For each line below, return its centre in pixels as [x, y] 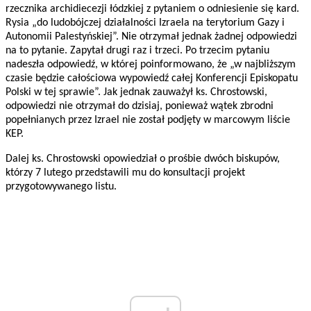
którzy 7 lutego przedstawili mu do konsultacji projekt [125, 173]
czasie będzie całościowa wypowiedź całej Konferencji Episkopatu [152, 79]
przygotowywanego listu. [61, 187]
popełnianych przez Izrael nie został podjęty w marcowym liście [148, 120]
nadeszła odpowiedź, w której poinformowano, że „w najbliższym [151, 65]
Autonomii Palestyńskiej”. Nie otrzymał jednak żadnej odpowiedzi [151, 37]
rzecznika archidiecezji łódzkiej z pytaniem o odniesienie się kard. [152, 9]
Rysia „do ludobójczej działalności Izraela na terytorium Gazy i [145, 23]
